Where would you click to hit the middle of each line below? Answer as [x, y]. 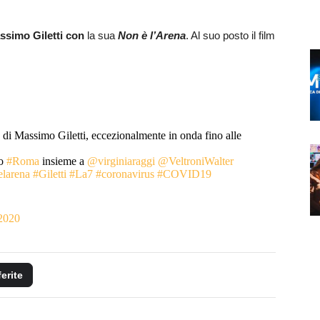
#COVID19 [184, 174]
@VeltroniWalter [195, 161]
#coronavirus [125, 174]
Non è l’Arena [152, 35]
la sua [101, 35]
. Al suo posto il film [230, 35]
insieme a [63, 161]
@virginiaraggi [121, 161]
